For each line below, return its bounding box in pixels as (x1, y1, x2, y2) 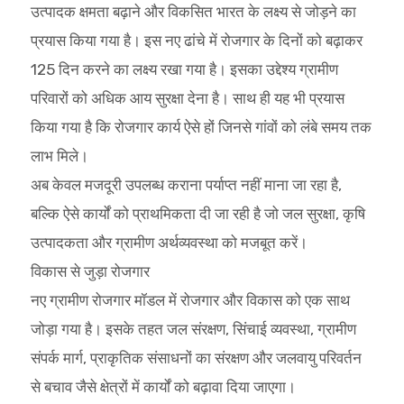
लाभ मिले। (30, 146, 88, 165)
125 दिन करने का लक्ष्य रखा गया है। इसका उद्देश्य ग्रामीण (30, 60, 338, 78)
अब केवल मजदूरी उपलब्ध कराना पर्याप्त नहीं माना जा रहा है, (30, 175, 342, 194)
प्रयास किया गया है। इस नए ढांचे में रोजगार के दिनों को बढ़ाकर (30, 31, 363, 50)
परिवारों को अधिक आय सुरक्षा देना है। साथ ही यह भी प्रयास (30, 88, 344, 107)
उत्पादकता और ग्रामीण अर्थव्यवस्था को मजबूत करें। (30, 233, 308, 252)
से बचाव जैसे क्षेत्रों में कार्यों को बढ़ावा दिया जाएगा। (30, 377, 296, 396)
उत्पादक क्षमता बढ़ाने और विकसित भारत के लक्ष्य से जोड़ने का (30, 2, 356, 21)
